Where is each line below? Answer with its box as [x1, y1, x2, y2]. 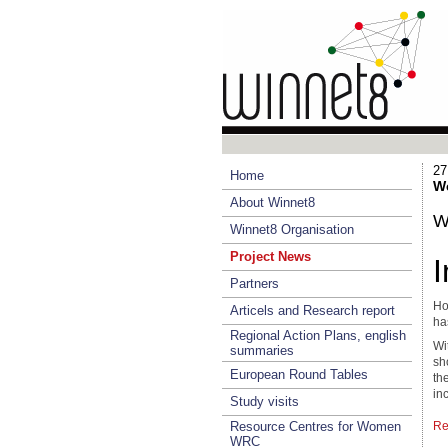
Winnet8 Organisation [230, 222, 354, 237]
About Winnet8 [230, 195, 315, 210]
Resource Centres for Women [230, 419, 401, 434]
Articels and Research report [230, 303, 395, 318]
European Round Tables [230, 367, 368, 382]
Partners [230, 276, 279, 291]
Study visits [230, 394, 299, 409]
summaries [230, 343, 294, 358]
